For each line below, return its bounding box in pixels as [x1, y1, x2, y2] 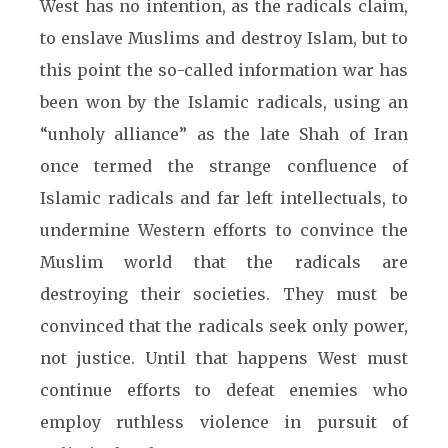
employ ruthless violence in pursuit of [40, 412, 408, 432]
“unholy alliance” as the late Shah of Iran [40, 124, 408, 144]
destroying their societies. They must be [40, 284, 408, 304]
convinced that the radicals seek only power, [40, 316, 408, 336]
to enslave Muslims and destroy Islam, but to [40, 28, 408, 48]
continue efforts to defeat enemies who [40, 380, 408, 400]
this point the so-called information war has [40, 60, 408, 80]
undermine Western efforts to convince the [40, 220, 408, 240]
